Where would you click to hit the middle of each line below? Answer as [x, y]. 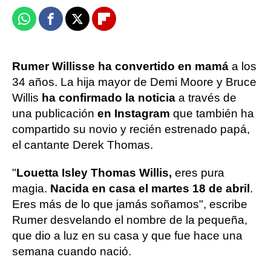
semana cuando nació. [72, 251]
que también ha [212, 113]
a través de [206, 98]
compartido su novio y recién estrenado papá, [131, 129]
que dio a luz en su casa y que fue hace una [127, 236]
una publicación [55, 113]
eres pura [198, 173]
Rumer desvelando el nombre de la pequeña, [130, 220]
